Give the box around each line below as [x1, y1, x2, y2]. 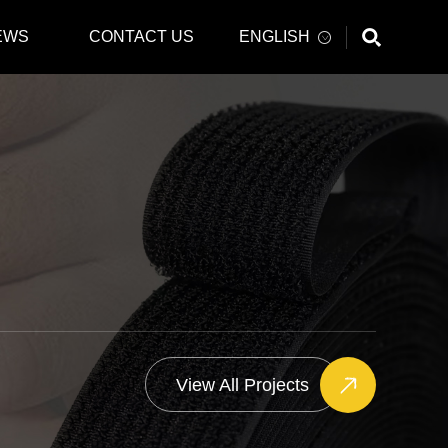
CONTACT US [88, 28, 194, 45]
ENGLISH [238, 28, 310, 45]
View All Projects [176, 375, 309, 396]
